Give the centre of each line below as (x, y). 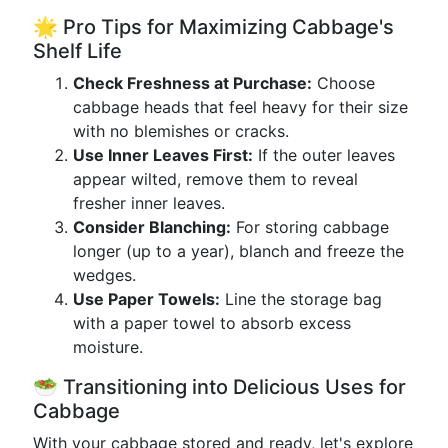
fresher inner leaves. (149, 203)
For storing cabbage (310, 227)
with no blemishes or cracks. (181, 131)
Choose (343, 83)
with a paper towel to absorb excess (212, 323)
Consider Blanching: (152, 227)
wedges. (104, 275)
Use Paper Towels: (146, 299)
